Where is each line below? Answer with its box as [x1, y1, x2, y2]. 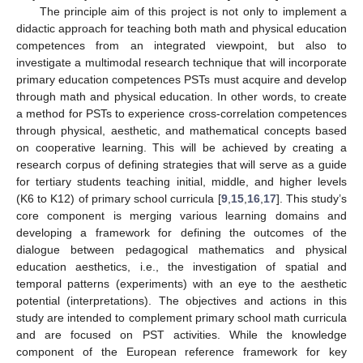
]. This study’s [275, 191, 348, 205]
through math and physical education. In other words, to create [16, 89, 347, 103]
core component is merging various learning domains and [16, 208, 347, 222]
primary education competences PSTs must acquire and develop [16, 72, 347, 86]
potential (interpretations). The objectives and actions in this [16, 293, 347, 307]
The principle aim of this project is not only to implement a [39, 4, 347, 18]
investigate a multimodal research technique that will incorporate [16, 55, 347, 69]
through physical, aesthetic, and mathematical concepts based [16, 123, 347, 137]
